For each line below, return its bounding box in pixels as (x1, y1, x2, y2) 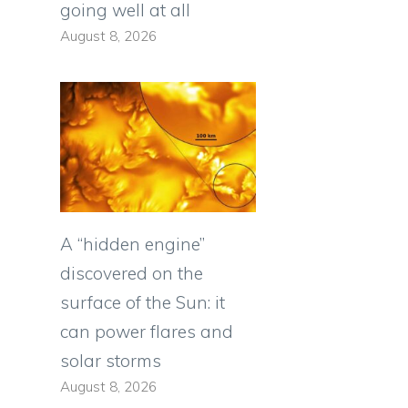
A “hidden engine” (60, 233, 205, 256)
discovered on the (60, 262, 203, 285)
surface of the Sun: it (60, 291, 225, 314)
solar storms (60, 350, 161, 372)
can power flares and (60, 321, 233, 343)
